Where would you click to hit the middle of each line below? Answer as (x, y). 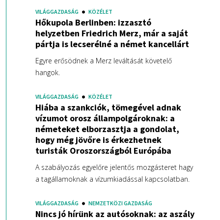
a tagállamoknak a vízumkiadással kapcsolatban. (112, 179)
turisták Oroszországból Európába (103, 151)
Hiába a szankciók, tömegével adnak (108, 108)
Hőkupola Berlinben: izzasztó (93, 23)
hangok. (47, 73)
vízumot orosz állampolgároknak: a (105, 118)
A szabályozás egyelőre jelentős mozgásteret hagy (114, 167)
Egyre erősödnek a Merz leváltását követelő (103, 61)
